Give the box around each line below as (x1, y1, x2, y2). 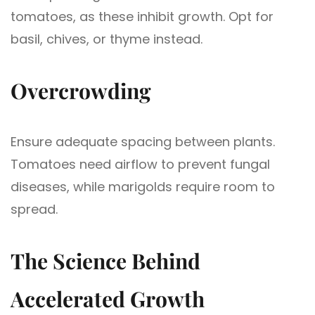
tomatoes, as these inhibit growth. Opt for (11, 7, 274, 25)
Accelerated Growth (11, 284, 205, 313)
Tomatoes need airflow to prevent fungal (11, 155, 270, 173)
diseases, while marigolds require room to (11, 177, 275, 195)
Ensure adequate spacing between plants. (11, 132, 275, 150)
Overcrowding (11, 76, 151, 105)
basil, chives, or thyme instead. (11, 30, 202, 48)
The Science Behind (11, 246, 200, 275)
